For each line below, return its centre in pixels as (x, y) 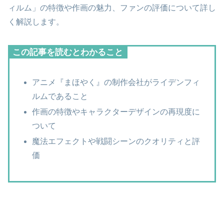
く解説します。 (36, 22)
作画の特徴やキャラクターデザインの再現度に (116, 111)
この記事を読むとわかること (68, 52)
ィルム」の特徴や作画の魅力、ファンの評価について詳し (112, 8)
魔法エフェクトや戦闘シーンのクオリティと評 (116, 141)
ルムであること (60, 96)
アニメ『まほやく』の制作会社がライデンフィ (116, 82)
